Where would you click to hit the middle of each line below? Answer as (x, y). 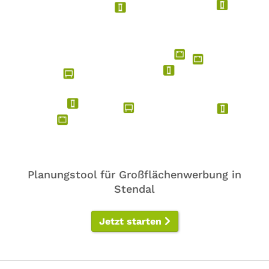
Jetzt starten (131, 221)
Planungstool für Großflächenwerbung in (134, 174)
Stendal (134, 189)
